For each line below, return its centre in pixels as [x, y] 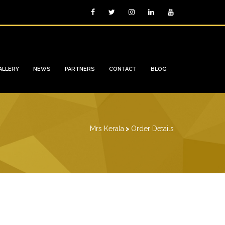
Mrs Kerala [107, 129]
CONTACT [123, 69]
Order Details [152, 129]
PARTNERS [80, 69]
